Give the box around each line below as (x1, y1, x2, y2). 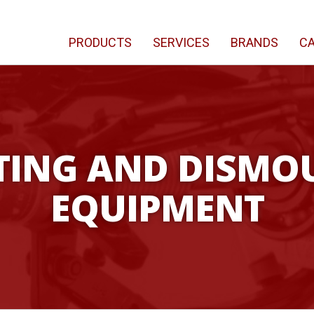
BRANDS (231, 35, 278, 50)
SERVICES (153, 35, 210, 50)
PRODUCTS (69, 35, 132, 50)
